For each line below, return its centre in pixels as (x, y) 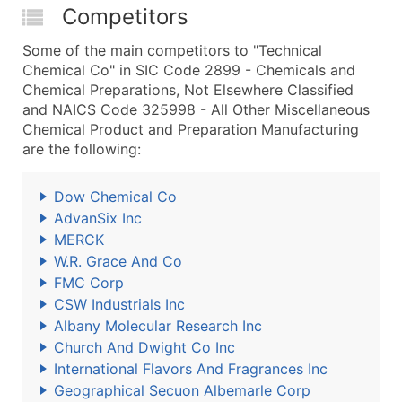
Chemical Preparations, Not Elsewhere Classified (188, 90)
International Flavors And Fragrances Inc (191, 369)
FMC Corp (89, 283)
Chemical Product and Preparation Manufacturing (191, 129)
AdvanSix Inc (98, 218)
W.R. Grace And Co (118, 261)
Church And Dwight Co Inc (144, 347)
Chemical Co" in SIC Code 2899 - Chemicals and (189, 70)
